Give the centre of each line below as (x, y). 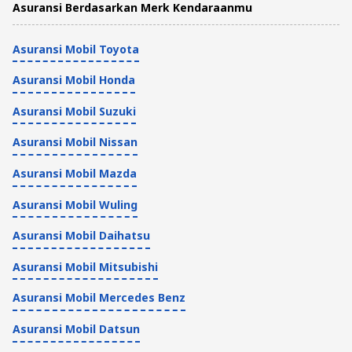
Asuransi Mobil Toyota (76, 49)
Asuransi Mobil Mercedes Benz (99, 298)
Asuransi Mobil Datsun (76, 328)
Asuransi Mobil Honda (74, 80)
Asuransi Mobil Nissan (75, 142)
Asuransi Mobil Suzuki (74, 111)
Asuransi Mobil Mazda (75, 174)
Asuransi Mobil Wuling (75, 204)
